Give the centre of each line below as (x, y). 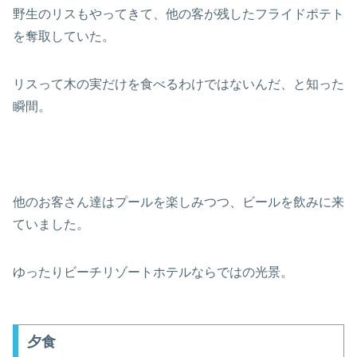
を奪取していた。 (64, 37)
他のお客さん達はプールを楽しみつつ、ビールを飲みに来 (178, 202)
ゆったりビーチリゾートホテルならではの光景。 (153, 273)
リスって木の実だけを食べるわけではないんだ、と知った (178, 84)
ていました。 (51, 225)
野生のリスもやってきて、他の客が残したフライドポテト (178, 14)
